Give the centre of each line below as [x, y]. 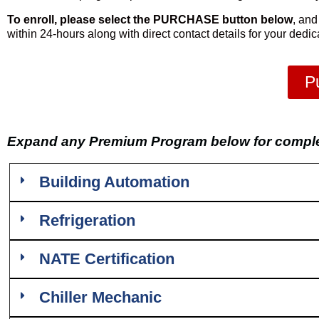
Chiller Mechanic [100, 297]
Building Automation [114, 182]
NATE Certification [107, 259]
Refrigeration [87, 220]
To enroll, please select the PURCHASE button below [150, 19]
